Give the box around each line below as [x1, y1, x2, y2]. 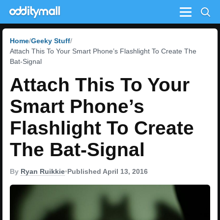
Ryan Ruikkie [21, 167, 65, 175]
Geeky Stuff [31, 37, 70, 45]
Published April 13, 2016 [67, 167, 148, 175]
